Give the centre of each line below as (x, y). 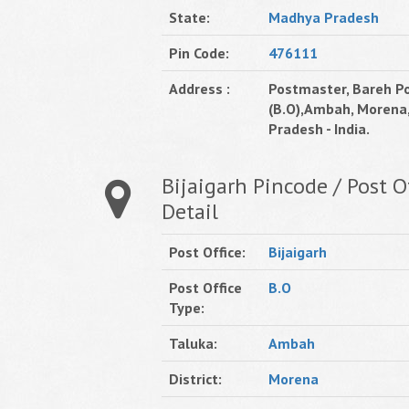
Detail (190, 211)
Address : (199, 89)
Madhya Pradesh (324, 17)
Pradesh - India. (319, 129)
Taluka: (193, 343)
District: (195, 379)
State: (189, 17)
